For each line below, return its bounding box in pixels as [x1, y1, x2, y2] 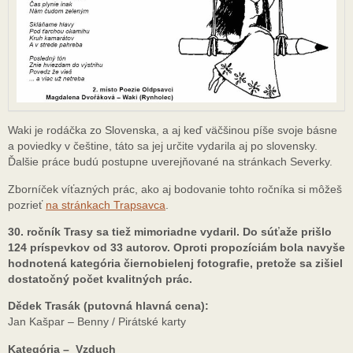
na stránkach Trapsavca [46, 198, 165, 211]
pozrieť [8, 198, 46, 211]
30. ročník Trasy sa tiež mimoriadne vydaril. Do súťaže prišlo [8, 225, 332, 238]
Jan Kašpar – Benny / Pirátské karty [8, 315, 186, 329]
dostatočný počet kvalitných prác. [8, 273, 192, 285]
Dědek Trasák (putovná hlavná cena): [8, 299, 209, 313]
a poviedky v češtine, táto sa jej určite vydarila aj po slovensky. [8, 139, 318, 153]
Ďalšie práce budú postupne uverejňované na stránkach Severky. [8, 155, 333, 169]
